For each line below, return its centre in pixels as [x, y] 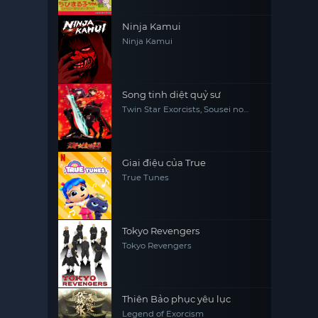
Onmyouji [143, 119]
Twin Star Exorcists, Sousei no [183, 109]
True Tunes [146, 177]
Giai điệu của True [164, 163]
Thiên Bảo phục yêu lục [177, 299]
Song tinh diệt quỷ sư [172, 94]
